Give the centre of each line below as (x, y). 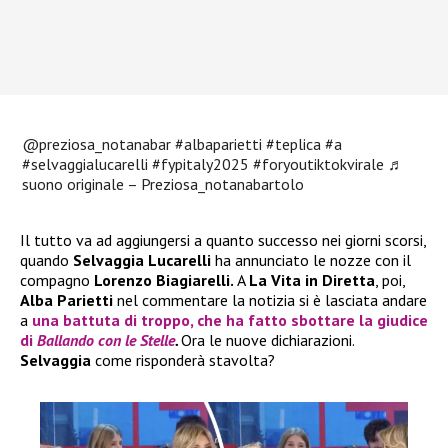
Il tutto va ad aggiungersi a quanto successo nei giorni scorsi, (223, 239)
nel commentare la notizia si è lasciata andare (272, 299)
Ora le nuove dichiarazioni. (267, 339)
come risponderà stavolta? (183, 359)
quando (46, 259)
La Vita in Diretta (312, 279)
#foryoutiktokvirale (319, 163)
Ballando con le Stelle (106, 339)
